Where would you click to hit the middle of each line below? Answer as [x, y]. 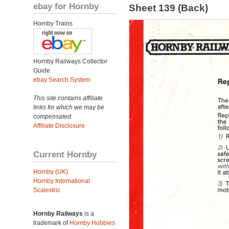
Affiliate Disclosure [59, 126]
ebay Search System [62, 80]
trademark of [51, 223]
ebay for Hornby [66, 6]
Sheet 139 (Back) [168, 8]
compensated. [53, 117]
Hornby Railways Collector [70, 61]
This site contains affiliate [68, 98]
